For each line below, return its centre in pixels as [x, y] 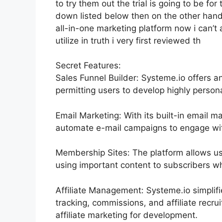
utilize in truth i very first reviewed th [128, 40]
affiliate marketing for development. [127, 215]
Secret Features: [88, 65]
